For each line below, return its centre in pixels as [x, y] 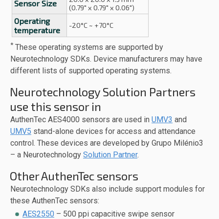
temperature [37, 30]
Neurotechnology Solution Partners [103, 92]
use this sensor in [55, 107]
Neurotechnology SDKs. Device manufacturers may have [106, 59]
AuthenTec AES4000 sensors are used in [81, 120]
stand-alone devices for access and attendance [113, 131]
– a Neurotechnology [47, 155]
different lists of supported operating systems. [91, 71]
